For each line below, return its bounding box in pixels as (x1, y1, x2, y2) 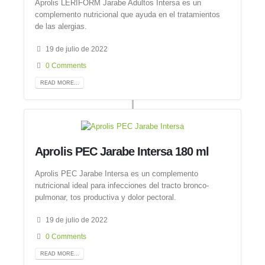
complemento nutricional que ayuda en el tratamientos (35, 9, 221, 19)
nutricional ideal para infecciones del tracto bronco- (35, 180, 209, 190)
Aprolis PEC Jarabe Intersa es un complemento (35, 169, 199, 178)
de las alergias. (35, 21, 88, 31)
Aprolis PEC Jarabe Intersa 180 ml (35, 145, 209, 159)
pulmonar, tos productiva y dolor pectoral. (35, 192, 177, 202)
